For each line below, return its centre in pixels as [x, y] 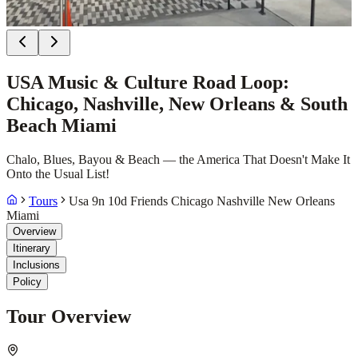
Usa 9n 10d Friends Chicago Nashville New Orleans [202, 201]
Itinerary [32, 248]
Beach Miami [62, 125]
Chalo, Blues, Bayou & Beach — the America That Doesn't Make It [178, 159]
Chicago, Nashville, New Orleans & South [177, 103]
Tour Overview [69, 316]
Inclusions [36, 265]
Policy [27, 281]
